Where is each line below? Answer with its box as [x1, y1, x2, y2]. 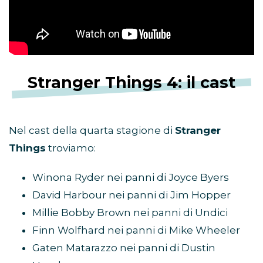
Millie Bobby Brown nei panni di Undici [32, 206, 228, 218]
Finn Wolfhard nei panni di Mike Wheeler [32, 224, 240, 236]
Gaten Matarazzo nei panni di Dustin [32, 241, 215, 254]
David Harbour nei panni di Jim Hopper [32, 188, 231, 201]
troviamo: [46, 141, 96, 154]
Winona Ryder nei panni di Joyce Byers [32, 171, 229, 183]
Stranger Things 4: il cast [28, 72, 235, 92]
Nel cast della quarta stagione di [9, 124, 175, 136]
